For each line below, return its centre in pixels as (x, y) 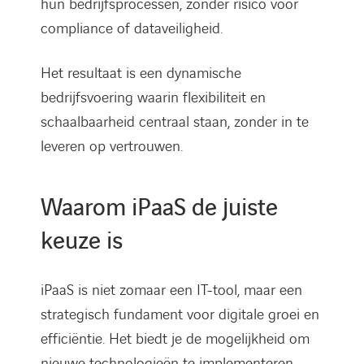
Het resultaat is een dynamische (141, 73)
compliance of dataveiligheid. (132, 28)
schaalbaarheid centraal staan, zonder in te (175, 122)
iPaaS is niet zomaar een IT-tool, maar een (171, 290)
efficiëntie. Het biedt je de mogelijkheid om (175, 339)
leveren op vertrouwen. (112, 146)
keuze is (82, 241)
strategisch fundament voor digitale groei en (180, 314)
